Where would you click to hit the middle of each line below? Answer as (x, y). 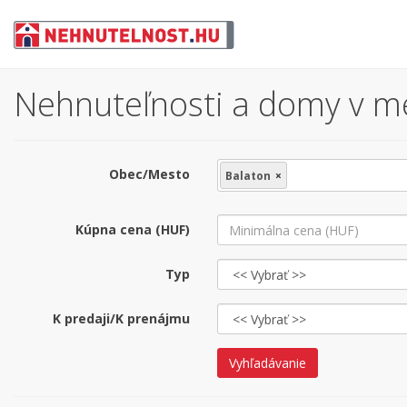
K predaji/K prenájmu (121, 318)
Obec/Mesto (149, 174)
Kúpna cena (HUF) (133, 229)
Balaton (248, 176)
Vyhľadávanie (268, 363)
